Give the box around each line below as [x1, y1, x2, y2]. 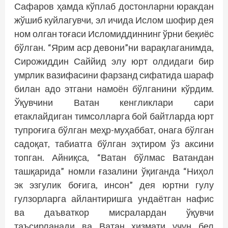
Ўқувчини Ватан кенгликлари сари [14, 96, 214, 108]
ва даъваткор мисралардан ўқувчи [14, 206, 214, 218]
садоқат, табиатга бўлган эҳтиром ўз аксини [14, 137, 214, 149]
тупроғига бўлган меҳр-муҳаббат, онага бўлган [14, 124, 214, 135]
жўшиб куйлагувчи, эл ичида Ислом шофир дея [14, 14, 214, 25]
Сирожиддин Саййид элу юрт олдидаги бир [14, 55, 214, 67]
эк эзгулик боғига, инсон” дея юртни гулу [14, 179, 214, 190]
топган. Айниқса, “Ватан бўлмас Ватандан [14, 151, 214, 163]
